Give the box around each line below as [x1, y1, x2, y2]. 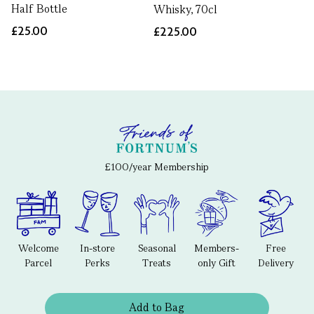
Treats [142, 256, 172, 269]
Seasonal [137, 241, 176, 254]
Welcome [18, 241, 59, 254]
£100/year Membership [105, 161, 209, 174]
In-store [80, 241, 116, 254]
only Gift [197, 256, 235, 269]
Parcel [25, 256, 53, 269]
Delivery [257, 256, 294, 269]
